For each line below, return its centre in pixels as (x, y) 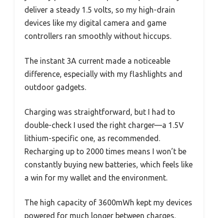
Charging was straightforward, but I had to (100, 112)
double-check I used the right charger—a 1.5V (104, 125)
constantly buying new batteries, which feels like (109, 165)
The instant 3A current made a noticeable (97, 61)
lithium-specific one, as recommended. (92, 138)
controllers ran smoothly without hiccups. (98, 36)
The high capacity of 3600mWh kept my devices (108, 203)
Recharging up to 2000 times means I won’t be (105, 152)
